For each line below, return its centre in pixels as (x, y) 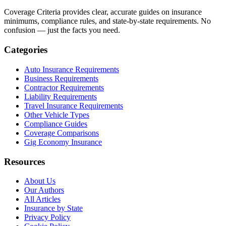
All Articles (42, 199)
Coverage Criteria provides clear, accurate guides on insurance (103, 12)
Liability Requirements (61, 96)
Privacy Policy (47, 217)
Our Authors (44, 190)
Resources (24, 161)
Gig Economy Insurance (63, 142)
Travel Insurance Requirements (74, 105)
